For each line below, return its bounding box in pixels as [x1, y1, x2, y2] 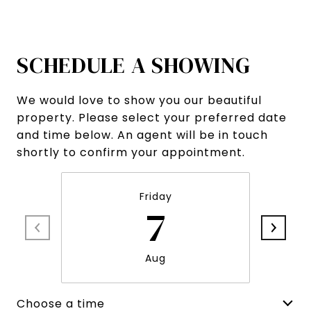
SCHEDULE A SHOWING [17, 50, 251, 81]
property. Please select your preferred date [17, 110, 287, 126]
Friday [139, 190, 172, 204]
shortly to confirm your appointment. [17, 144, 245, 161]
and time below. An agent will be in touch [17, 127, 268, 144]
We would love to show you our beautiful [17, 92, 262, 109]
